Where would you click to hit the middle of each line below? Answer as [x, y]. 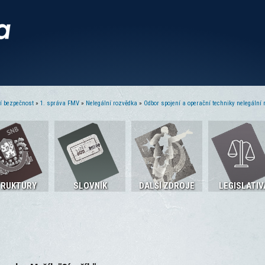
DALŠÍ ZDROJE [167, 185]
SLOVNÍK [90, 185]
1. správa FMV [60, 103]
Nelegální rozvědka [112, 103]
